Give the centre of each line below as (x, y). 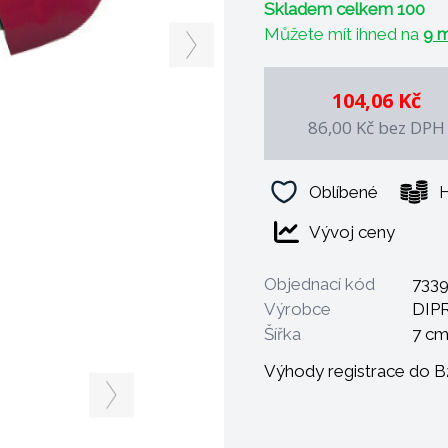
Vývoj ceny (352, 231)
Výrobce (297, 309)
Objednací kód (319, 284)
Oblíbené (343, 191)
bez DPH (411, 127)
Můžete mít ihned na (343, 34)
